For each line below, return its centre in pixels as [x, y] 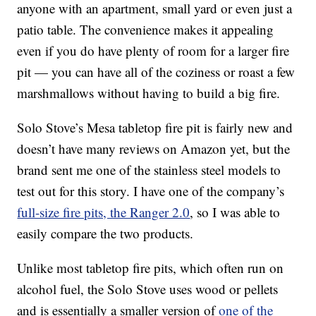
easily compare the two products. [105, 233]
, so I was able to [235, 212]
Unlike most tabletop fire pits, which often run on [151, 268]
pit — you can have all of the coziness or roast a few [156, 72]
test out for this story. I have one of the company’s [151, 191]
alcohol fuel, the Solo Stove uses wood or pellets [148, 289]
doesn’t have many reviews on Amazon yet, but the [154, 149]
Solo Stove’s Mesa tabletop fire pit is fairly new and [155, 128]
